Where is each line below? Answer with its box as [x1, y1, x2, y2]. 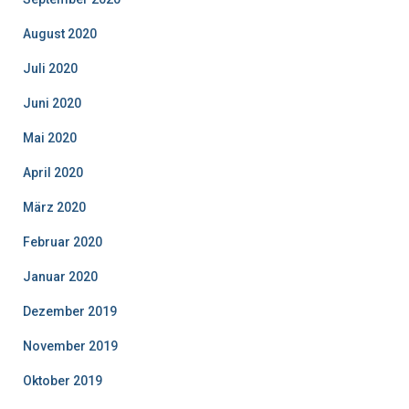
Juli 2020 [23, 60, 78, 76]
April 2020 [23, 164, 83, 180]
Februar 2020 [23, 234, 102, 249]
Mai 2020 [23, 130, 77, 145]
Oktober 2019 [23, 372, 102, 388]
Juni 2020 [23, 95, 81, 110]
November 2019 [23, 338, 118, 353]
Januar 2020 [23, 268, 98, 284]
